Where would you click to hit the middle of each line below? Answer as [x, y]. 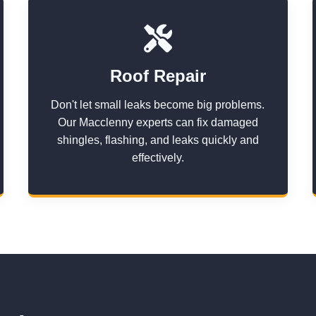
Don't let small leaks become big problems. [158, 105]
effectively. [158, 158]
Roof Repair [158, 76]
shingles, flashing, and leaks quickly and [158, 140]
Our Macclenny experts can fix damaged [158, 122]
